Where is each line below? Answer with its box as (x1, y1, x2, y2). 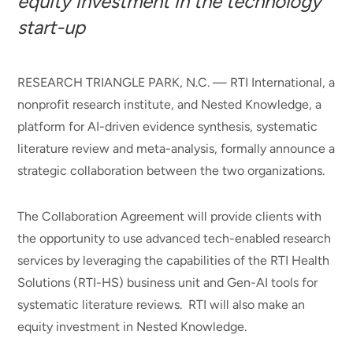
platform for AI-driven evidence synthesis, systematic (17, 119, 318, 134)
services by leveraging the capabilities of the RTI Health (17, 253, 330, 269)
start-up (17, 16, 86, 39)
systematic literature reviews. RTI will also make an (17, 297, 306, 313)
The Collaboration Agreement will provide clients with (17, 209, 322, 225)
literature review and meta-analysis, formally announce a (17, 141, 336, 156)
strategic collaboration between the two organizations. (17, 163, 325, 178)
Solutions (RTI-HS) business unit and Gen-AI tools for (17, 275, 318, 291)
